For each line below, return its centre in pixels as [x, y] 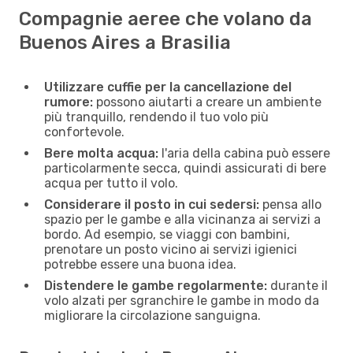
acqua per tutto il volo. [111, 183]
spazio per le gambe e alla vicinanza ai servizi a [182, 219]
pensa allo [290, 204]
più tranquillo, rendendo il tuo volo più [156, 117]
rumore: [69, 102]
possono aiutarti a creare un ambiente [207, 102]
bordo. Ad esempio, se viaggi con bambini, [167, 234]
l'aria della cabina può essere [244, 153]
